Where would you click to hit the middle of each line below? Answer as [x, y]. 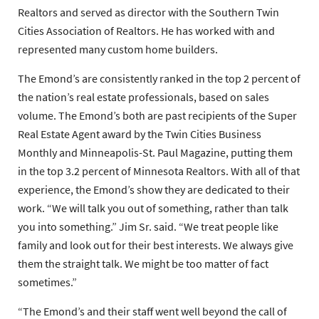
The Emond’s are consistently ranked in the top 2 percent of [159, 79]
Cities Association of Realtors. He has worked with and [146, 31]
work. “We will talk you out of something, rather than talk [153, 208]
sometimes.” [47, 282]
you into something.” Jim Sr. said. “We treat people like [148, 227]
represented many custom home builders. [118, 49]
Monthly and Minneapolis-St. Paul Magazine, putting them [155, 153]
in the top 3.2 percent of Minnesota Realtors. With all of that [159, 171]
